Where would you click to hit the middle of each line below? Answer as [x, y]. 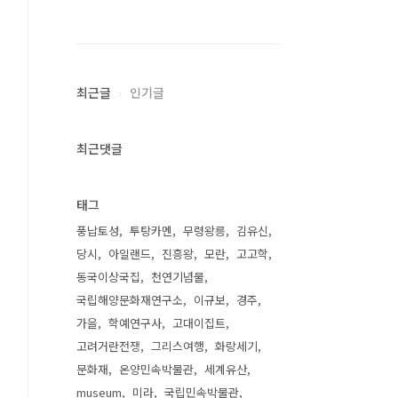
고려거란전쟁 [108, 346]
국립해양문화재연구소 [130, 300]
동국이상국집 [108, 277]
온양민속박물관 [156, 369]
